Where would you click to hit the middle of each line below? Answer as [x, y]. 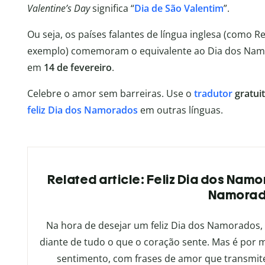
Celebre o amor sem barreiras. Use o [110, 94]
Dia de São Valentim [179, 9]
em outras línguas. [180, 110]
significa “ [112, 9]
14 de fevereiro [77, 68]
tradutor [213, 94]
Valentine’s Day [58, 9]
